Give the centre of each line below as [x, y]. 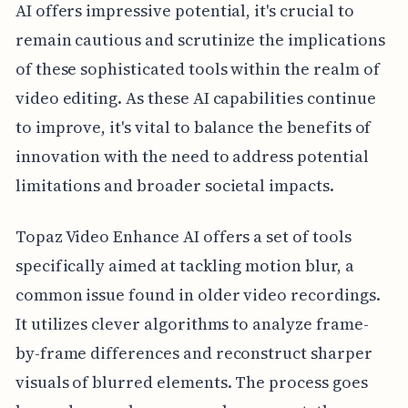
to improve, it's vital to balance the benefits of [193, 127]
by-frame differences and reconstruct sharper [194, 353]
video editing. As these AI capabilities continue [195, 98]
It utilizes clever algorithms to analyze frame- [192, 324]
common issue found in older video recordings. [198, 295]
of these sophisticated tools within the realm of [197, 69]
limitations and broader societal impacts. [174, 186]
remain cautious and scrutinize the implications [200, 40]
